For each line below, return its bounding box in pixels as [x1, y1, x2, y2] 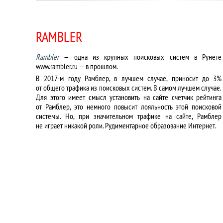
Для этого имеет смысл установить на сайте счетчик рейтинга [36, 92, 222, 102]
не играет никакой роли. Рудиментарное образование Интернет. [36, 120, 217, 130]
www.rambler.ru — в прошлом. [36, 61, 118, 71]
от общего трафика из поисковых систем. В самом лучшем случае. [36, 83, 222, 93]
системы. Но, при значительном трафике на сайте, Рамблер [36, 111, 222, 121]
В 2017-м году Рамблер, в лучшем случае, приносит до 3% [36, 73, 222, 83]
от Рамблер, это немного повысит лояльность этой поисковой [36, 102, 222, 111]
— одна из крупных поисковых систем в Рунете [59, 52, 222, 62]
